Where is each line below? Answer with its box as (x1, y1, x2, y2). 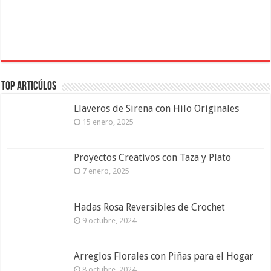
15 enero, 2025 (82, 117, 134, 127)
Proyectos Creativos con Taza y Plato (74, 152, 232, 164)
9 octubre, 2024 (82, 215, 137, 225)
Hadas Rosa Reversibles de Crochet (74, 201, 226, 213)
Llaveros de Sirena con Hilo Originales (74, 103, 240, 115)
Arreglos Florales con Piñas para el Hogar (74, 250, 254, 262)
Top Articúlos (1, 80, 57, 93)
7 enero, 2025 (82, 166, 130, 176)
